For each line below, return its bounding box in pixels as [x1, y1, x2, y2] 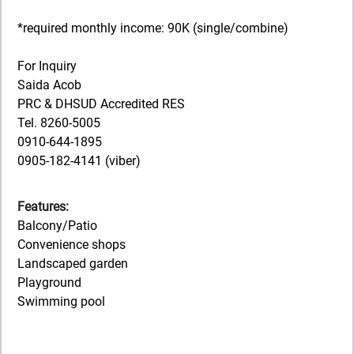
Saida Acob [17, 77, 81, 92]
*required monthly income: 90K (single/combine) [17, 20, 288, 36]
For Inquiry [17, 58, 77, 73]
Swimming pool [17, 293, 105, 309]
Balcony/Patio [17, 217, 97, 233]
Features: [17, 198, 69, 214]
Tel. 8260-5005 [17, 115, 100, 130]
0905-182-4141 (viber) [17, 153, 141, 168]
